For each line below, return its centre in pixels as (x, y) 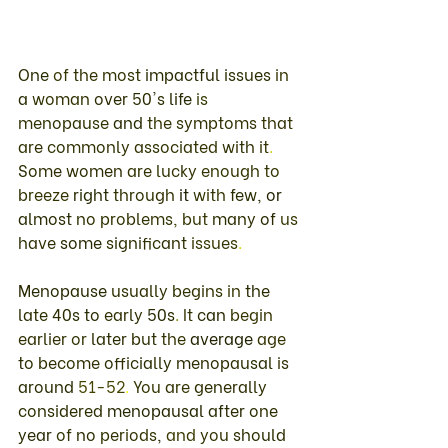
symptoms (218, 121)
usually (141, 289)
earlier (44, 337)
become (71, 361)
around (48, 385)
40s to (78, 313)
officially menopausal (190, 361)
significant (148, 241)
